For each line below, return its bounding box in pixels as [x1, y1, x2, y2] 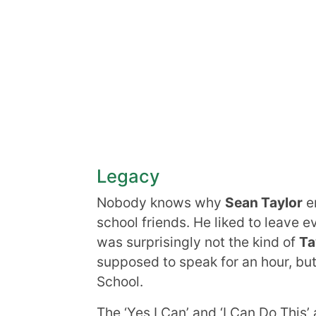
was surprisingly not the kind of [97, 233, 299, 250]
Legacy [97, 165, 160, 187]
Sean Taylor [225, 194, 303, 211]
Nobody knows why [97, 194, 225, 211]
